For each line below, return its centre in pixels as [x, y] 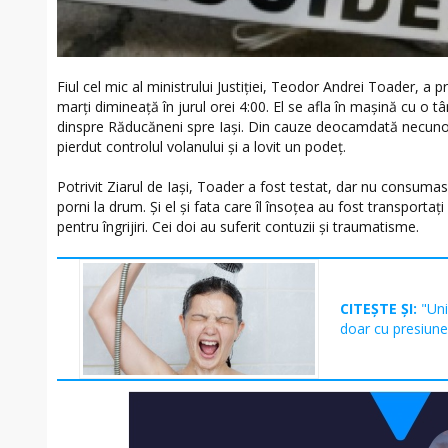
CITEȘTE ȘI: [381, 308]
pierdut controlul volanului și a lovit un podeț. [201, 146]
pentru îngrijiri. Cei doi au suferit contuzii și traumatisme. [238, 226]
